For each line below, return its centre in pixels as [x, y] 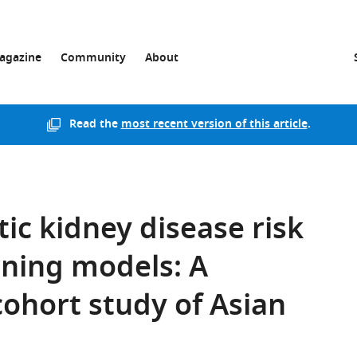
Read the [95, 125]
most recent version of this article [214, 125]
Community [93, 59]
